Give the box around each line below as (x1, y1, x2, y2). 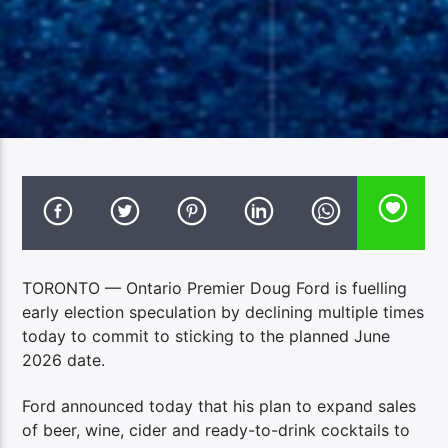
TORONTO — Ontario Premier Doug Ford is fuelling (22, 277, 408, 298)
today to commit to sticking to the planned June (22, 325, 391, 346)
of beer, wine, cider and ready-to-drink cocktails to (22, 420, 411, 441)
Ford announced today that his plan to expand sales (22, 396, 417, 417)
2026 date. (22, 349, 106, 370)
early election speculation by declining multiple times (22, 301, 425, 322)
